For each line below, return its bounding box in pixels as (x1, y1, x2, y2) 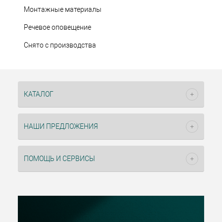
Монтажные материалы (24, 5, 102, 13)
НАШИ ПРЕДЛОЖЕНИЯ (24, 122, 98, 130)
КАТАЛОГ (24, 90, 54, 98)
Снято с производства (24, 41, 96, 49)
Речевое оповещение (24, 23, 91, 31)
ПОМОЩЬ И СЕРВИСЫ (24, 155, 95, 163)
